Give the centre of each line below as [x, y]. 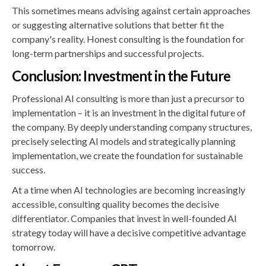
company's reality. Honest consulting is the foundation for [128, 39]
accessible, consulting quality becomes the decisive [115, 204]
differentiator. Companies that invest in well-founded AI [124, 218]
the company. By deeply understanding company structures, [132, 127]
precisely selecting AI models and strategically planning [124, 141]
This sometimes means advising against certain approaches [131, 10]
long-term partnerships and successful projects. [108, 53]
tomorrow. [34, 247]
